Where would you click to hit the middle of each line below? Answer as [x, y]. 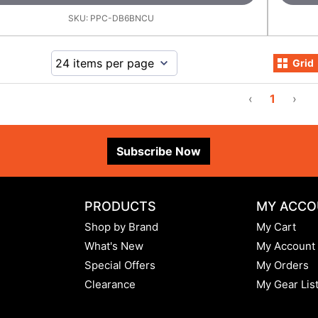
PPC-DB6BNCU [122, 18]
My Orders [282, 265]
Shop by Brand [122, 227]
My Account [285, 246]
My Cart [276, 227]
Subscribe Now [159, 151]
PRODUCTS [121, 207]
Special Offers [120, 265]
